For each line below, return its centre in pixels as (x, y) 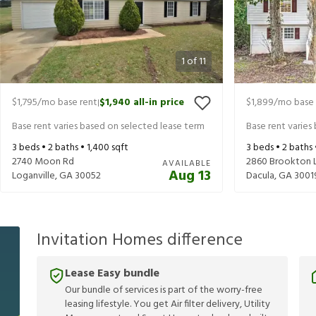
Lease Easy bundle (112, 274)
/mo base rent (67, 103)
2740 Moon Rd (43, 162)
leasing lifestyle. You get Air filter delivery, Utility (168, 305)
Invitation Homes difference (140, 240)
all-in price (159, 103)
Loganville (34, 176)
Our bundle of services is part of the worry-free (164, 291)
